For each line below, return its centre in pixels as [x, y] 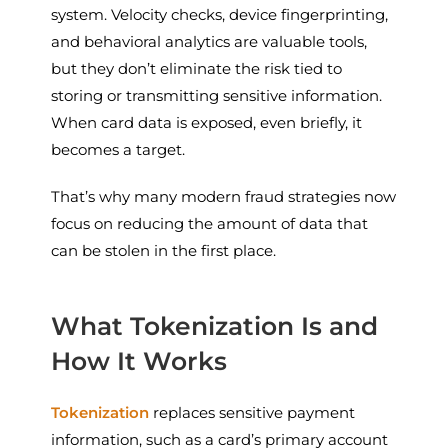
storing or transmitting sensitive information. [217, 95]
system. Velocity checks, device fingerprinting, [220, 14]
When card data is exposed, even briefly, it [207, 122]
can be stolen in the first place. [164, 250]
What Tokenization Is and [215, 325]
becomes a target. [118, 149]
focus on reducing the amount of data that [210, 223]
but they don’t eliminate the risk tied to [197, 68]
